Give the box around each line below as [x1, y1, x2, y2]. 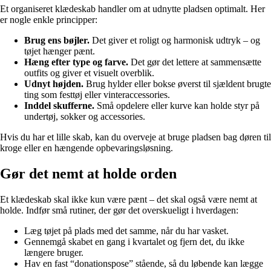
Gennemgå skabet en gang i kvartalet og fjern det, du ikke [24, 237, 244, 247]
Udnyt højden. [24, 79, 83, 90]
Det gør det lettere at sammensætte [128, 57, 261, 68]
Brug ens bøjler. [24, 35, 90, 46]
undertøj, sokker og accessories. [24, 111, 145, 122]
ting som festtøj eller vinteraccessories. [24, 90, 170, 100]
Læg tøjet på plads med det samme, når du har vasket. [24, 226, 229, 237]
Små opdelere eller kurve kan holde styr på [94, 100, 260, 111]
